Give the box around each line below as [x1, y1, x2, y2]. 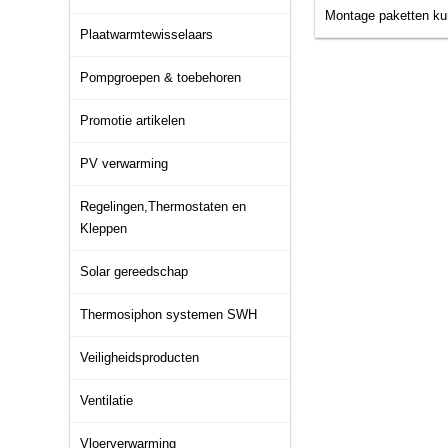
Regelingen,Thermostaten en [80, 199, 246, 214]
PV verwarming [80, 156, 168, 171]
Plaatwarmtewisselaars [80, 27, 213, 42]
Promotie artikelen [80, 113, 185, 128]
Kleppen [80, 221, 127, 236]
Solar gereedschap [80, 264, 188, 279]
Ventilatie [80, 393, 133, 408]
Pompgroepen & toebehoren [80, 70, 241, 85]
